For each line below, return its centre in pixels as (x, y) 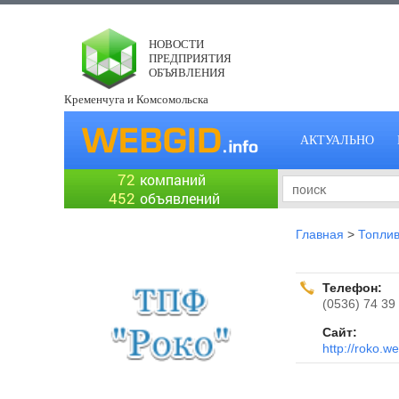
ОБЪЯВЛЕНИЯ (187, 73)
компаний (173, 179)
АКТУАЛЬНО (337, 140)
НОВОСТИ (176, 44)
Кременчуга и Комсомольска (136, 99)
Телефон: (352, 288)
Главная (320, 234)
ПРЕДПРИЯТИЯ (190, 58)
